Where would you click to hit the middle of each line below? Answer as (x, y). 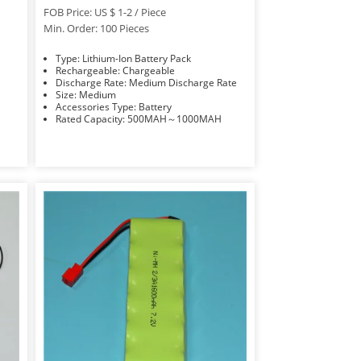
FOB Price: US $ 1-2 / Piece (104, 12)
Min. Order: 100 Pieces (96, 28)
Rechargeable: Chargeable (148, 70)
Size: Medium (97, 94)
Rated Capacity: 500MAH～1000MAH (174, 118)
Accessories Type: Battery (155, 106)
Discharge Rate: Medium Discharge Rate (183, 82)
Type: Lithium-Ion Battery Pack (136, 58)
